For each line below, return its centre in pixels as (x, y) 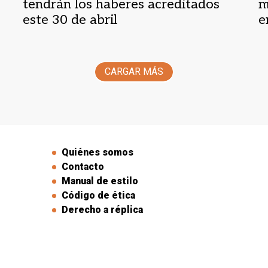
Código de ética (98, 195)
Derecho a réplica (102, 209)
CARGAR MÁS (134, 71)
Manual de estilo (100, 181)
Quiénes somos (97, 152)
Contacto (83, 166)
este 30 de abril (70, 19)
